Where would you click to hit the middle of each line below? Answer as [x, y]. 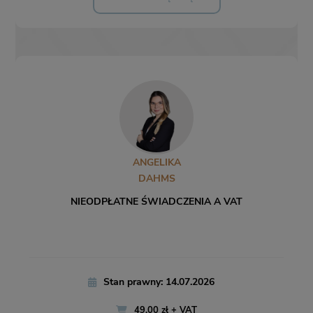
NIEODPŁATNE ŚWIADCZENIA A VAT [156, 202]
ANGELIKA [156, 163]
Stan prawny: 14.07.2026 [159, 282]
